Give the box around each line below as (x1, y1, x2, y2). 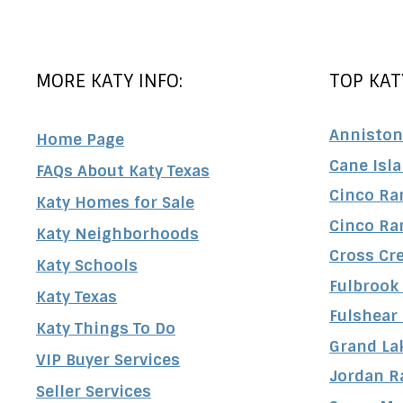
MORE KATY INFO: (36, 69, 183, 94)
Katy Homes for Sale (36, 193, 194, 213)
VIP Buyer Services (36, 350, 180, 371)
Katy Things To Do (36, 318, 175, 339)
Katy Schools (36, 255, 138, 276)
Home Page (36, 130, 124, 150)
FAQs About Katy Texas (36, 161, 210, 182)
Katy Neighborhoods (36, 224, 199, 245)
